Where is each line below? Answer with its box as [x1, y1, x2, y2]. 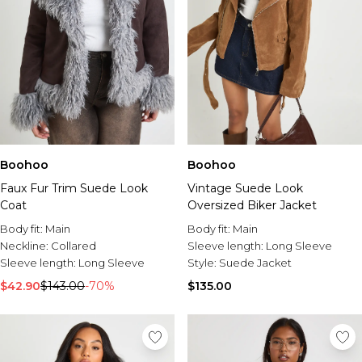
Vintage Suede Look [187, 181, 303, 196]
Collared [51, 239, 96, 253]
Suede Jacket [219, 256, 292, 270]
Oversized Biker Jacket [187, 198, 317, 213]
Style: [187, 256, 219, 270]
